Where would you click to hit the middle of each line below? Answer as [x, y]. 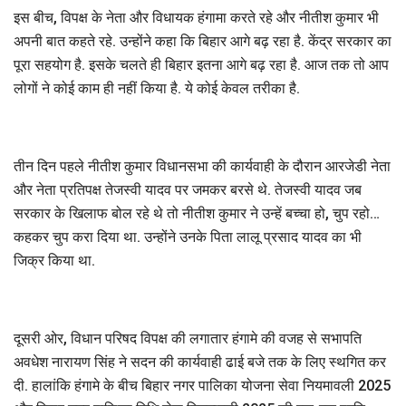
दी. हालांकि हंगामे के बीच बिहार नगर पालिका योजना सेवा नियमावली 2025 [202, 385]
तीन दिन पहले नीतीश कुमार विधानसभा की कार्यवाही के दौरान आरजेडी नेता [202, 166]
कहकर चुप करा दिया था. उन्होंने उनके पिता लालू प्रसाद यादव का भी [188, 237]
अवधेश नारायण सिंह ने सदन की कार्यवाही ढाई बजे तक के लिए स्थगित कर [200, 362]
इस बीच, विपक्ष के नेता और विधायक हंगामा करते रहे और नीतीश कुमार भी [196, 17]
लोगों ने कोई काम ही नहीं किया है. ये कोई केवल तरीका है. [157, 88]
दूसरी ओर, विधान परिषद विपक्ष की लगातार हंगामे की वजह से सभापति [188, 338]
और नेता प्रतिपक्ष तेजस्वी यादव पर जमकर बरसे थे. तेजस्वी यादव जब [188, 189]
